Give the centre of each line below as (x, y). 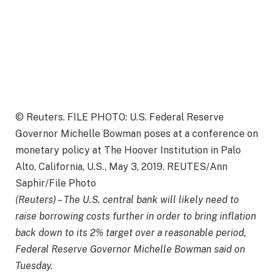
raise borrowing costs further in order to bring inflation (136, 217)
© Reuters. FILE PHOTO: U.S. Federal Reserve (120, 117)
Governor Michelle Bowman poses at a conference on (137, 134)
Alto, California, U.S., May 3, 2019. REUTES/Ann (121, 167)
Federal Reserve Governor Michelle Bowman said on (130, 250)
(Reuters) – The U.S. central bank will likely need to (127, 200)
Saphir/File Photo (56, 183)
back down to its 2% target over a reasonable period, (131, 233)
